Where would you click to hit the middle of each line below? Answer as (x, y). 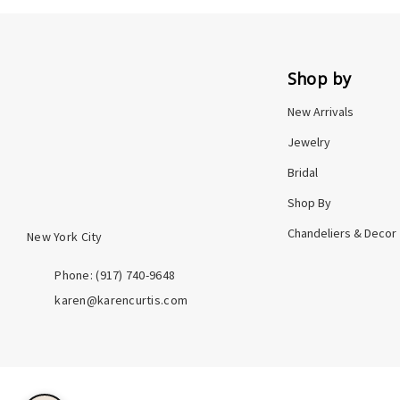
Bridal (302, 172)
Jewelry (308, 142)
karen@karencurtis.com (121, 300)
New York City (65, 237)
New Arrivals (320, 112)
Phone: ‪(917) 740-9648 (115, 275)
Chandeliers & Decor (342, 233)
